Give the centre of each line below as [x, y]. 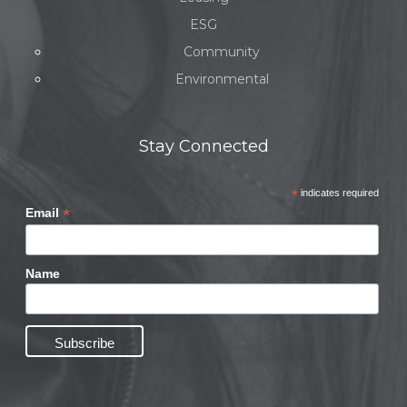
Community [222, 52]
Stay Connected [203, 146]
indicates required [338, 193]
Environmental [222, 79]
